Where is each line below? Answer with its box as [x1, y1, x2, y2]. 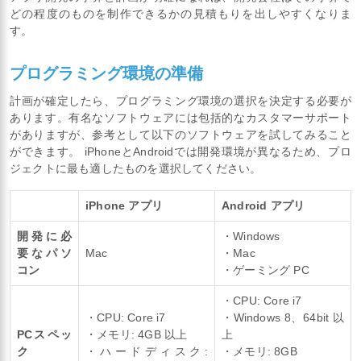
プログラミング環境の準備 [10, 64, 203, 82]
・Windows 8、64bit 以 [222, 310, 344, 324]
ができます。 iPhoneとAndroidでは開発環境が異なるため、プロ [10, 144, 351, 158]
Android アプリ [222, 198, 305, 212]
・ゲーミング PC [222, 263, 309, 276]
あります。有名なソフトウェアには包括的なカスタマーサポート [10, 110, 351, 124]
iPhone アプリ [85, 198, 163, 212]
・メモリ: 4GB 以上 [85, 327, 188, 341]
